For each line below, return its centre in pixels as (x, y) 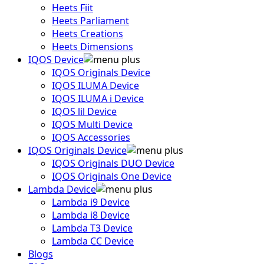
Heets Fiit (72, 8)
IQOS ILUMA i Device (98, 98)
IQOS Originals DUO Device (113, 163)
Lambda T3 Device (92, 228)
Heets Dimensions (93, 47)
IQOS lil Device (84, 111)
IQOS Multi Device (92, 124)
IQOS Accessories (91, 137)
